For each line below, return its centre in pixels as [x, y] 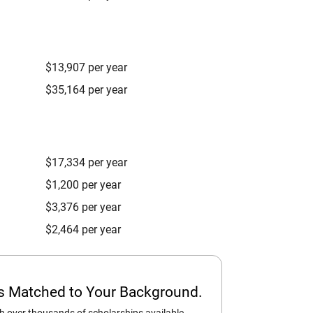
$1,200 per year [83, 185]
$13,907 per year [86, 67]
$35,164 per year [86, 90]
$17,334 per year [86, 162]
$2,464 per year [83, 230]
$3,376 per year [83, 207]
